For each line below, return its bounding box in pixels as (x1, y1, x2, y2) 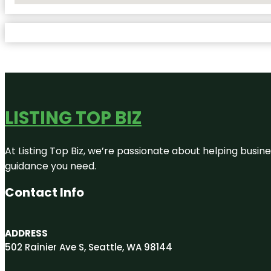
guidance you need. (5, 158, 99, 173)
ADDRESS (5, 226, 48, 240)
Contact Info (5, 183, 84, 201)
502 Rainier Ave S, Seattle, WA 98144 (5, 240, 172, 253)
